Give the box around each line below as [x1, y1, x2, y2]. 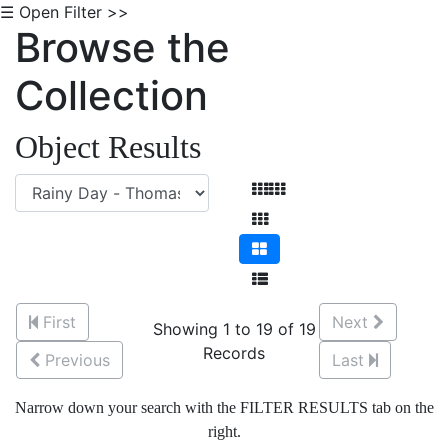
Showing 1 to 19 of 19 [152, 319, 316, 339]
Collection [15, 71, 208, 120]
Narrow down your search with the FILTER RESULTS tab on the [14, 399, 434, 416]
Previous [45, 350, 110, 370]
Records [203, 343, 265, 363]
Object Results [15, 129, 201, 165]
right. [207, 423, 241, 440]
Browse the [15, 23, 230, 72]
